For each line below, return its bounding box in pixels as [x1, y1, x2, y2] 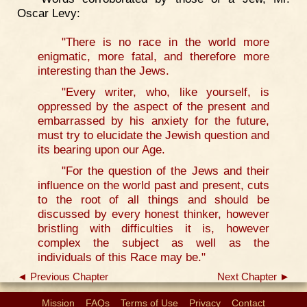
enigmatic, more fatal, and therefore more [38, 49, 269, 63]
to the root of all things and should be [38, 192, 269, 206]
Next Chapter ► [217, 271, 290, 282]
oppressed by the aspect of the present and [38, 99, 269, 113]
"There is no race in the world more [61, 34, 269, 49]
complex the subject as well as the [38, 235, 269, 249]
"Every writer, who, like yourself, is [61, 84, 269, 99]
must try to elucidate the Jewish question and [38, 127, 269, 142]
